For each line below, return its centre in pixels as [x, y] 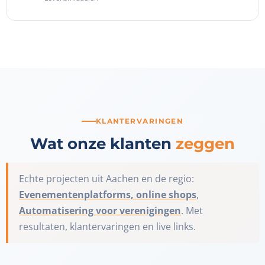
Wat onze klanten [103, 144]
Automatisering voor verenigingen [100, 211]
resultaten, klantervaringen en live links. [107, 227]
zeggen [205, 144]
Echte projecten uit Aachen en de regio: [106, 179]
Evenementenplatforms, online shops [108, 195]
